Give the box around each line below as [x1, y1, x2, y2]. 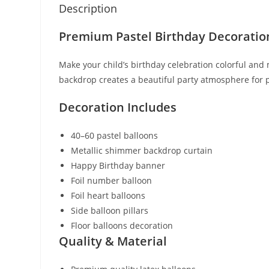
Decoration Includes [59, 99, 177, 116]
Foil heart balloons [71, 190, 146, 202]
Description [59, 1, 118, 16]
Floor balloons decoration [71, 220, 174, 232]
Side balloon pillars [71, 205, 149, 217]
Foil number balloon [71, 175, 153, 187]
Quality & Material [59, 233, 168, 250]
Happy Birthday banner [71, 160, 166, 172]
